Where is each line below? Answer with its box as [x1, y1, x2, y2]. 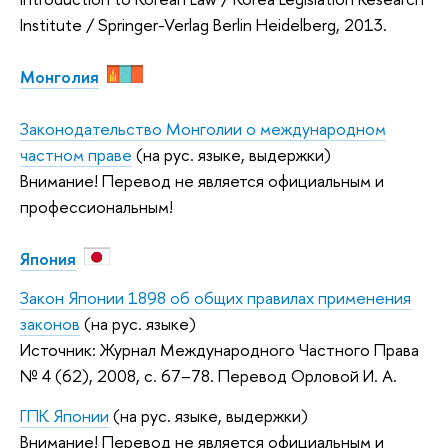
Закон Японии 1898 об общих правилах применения [20, 286, 411, 310]
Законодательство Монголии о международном [20, 116, 386, 140]
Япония [20, 246, 76, 270]
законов [20, 312, 80, 336]
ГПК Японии [20, 403, 109, 427]
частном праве [20, 142, 132, 166]
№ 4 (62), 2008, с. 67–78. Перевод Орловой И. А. [20, 364, 397, 388]
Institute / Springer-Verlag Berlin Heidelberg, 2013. [20, 12, 387, 36]
